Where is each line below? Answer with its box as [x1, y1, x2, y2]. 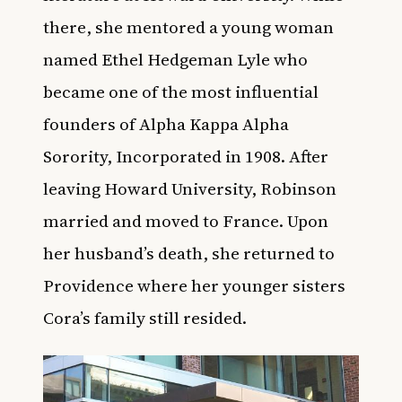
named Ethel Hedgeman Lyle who [43, 47, 308, 71]
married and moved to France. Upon [43, 208, 328, 232]
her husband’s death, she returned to [43, 240, 335, 265]
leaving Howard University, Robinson [43, 176, 336, 200]
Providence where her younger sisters [43, 273, 345, 297]
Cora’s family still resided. [43, 305, 247, 329]
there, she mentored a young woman [43, 14, 334, 39]
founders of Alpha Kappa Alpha [43, 111, 289, 135]
